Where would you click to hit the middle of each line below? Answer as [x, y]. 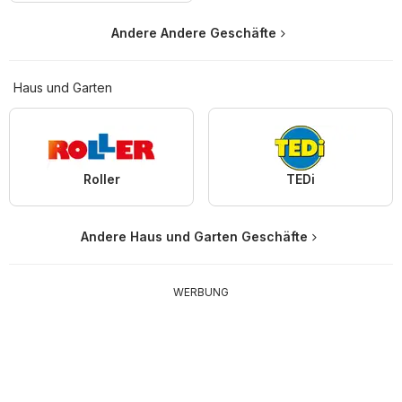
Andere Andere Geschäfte [194, 33]
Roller [101, 179]
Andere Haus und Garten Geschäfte [194, 237]
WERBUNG [201, 293]
